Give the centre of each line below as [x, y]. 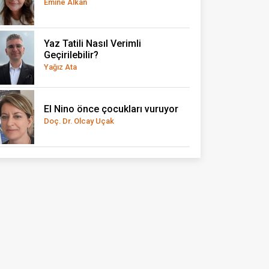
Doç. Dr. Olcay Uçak [79, 121]
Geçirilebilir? [71, 55]
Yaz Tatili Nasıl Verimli [92, 44]
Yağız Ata [60, 67]
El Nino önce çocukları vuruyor [111, 109]
